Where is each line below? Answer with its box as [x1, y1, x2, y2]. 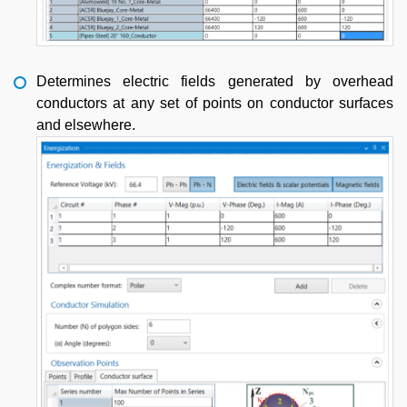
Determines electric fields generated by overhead [36, 73, 393, 89]
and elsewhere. [36, 116, 135, 133]
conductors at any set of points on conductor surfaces [36, 94, 393, 111]
